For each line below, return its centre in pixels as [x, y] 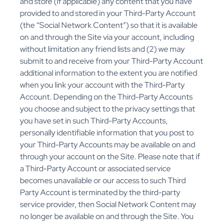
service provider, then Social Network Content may [108, 205]
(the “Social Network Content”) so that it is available [109, 25]
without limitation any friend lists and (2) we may [102, 49]
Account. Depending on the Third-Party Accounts [106, 97]
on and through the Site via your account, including [107, 37]
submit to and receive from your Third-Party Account [111, 61]
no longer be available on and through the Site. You [107, 217]
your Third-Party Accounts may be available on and [108, 145]
